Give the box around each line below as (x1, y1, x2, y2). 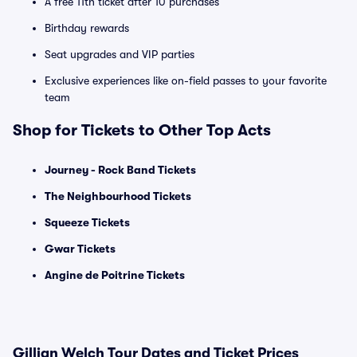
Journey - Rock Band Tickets (45, 163, 196, 176)
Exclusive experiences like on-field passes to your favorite (45, 74, 327, 87)
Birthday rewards (45, 22, 129, 34)
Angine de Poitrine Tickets (45, 269, 185, 281)
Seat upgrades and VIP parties (45, 48, 194, 61)
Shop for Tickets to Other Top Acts (13, 121, 271, 139)
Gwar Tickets (45, 242, 116, 255)
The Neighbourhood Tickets (45, 190, 191, 202)
